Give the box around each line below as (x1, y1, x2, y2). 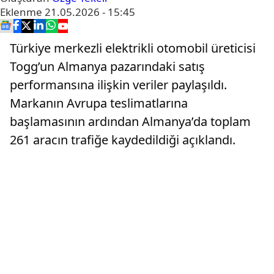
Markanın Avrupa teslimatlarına (10, 95, 188, 111)
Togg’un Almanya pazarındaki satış (10, 58, 205, 75)
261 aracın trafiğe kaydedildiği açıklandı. (10, 131, 235, 148)
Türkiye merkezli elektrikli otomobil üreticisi (10, 40, 256, 56)
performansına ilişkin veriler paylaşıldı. (10, 76, 227, 93)
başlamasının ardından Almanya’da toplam (10, 113, 251, 130)
